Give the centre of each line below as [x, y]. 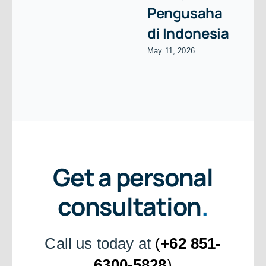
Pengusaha [185, 13]
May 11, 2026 [171, 51]
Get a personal [133, 177]
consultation [130, 206]
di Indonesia [188, 33]
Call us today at [100, 243]
